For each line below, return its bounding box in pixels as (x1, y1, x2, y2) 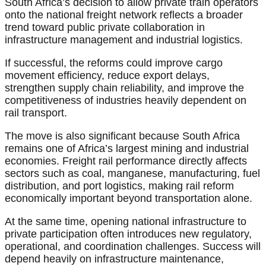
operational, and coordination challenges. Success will (5, 240, 261, 253)
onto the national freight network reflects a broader (5, 9, 243, 21)
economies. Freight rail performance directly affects (5, 155, 247, 167)
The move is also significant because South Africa (5, 130, 240, 142)
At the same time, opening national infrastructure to (5, 216, 246, 228)
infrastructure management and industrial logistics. (5, 34, 243, 46)
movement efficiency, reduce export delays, (5, 69, 210, 82)
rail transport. (5, 107, 67, 119)
